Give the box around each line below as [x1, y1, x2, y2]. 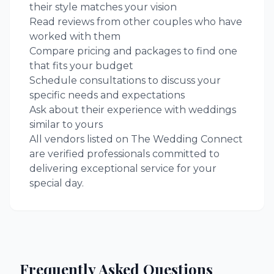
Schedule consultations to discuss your [29, 75, 221, 86]
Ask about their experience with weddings [29, 104, 236, 116]
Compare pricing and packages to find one [29, 45, 237, 57]
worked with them [29, 31, 120, 42]
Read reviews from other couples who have [29, 16, 242, 28]
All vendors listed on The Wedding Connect [29, 133, 243, 145]
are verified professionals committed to [29, 148, 220, 160]
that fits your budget [29, 60, 133, 72]
